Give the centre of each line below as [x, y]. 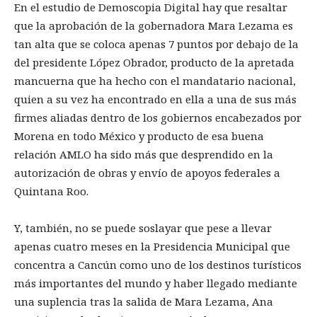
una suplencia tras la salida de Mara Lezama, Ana [144, 301]
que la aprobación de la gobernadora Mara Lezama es [154, 25]
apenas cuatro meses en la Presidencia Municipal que [152, 246]
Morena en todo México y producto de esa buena [139, 136]
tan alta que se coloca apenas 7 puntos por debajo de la [156, 44]
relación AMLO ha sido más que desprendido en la [144, 154]
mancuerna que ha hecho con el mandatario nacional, [155, 80]
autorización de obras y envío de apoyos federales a [147, 172]
